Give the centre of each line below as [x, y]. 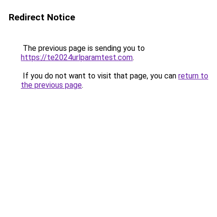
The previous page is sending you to [83, 48]
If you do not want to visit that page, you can [100, 76]
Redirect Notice [42, 17]
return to [193, 76]
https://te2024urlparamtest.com [77, 57]
